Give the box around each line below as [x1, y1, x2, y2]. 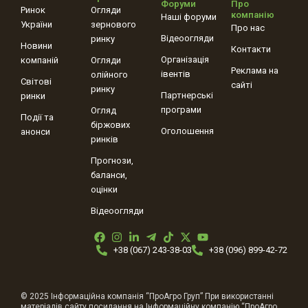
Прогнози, [91, 155, 133, 166]
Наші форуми [161, 12, 217, 22]
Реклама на [231, 65, 278, 76]
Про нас [231, 23, 265, 33]
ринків [91, 134, 118, 144]
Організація [161, 54, 209, 65]
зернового [91, 19, 136, 30]
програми [161, 104, 201, 115]
